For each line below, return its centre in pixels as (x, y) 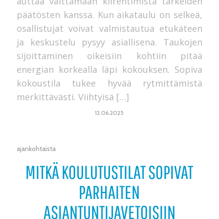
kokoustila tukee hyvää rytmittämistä (109, 83)
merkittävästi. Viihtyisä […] (73, 97)
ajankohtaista (36, 148)
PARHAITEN (109, 192)
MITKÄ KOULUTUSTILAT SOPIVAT (109, 172)
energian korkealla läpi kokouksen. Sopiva (109, 69)
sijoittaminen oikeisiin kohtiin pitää (109, 55)
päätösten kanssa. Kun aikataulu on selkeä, (109, 14)
